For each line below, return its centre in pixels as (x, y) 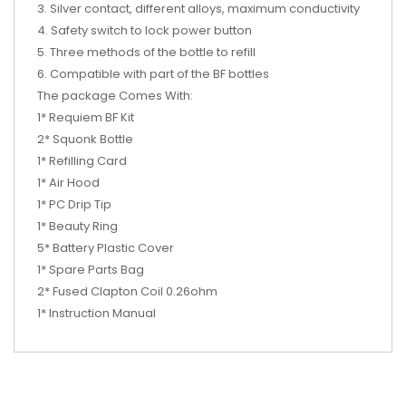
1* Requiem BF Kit (86, 117)
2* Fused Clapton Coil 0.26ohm (127, 291)
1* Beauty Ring (77, 226)
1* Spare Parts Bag (91, 269)
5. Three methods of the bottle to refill (146, 52)
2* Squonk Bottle (85, 139)
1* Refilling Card (82, 160)
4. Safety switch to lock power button (145, 30)
